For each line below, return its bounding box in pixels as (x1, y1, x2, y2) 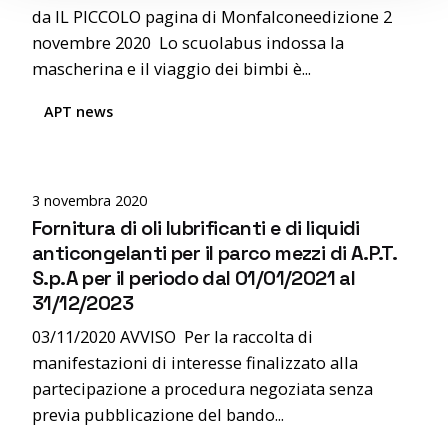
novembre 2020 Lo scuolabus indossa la (32, 31, 344, 55)
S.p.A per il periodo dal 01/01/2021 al (32, 264, 356, 291)
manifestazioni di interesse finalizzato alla (32, 350, 358, 374)
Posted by (80, 117, 145, 137)
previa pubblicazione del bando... (32, 402, 284, 426)
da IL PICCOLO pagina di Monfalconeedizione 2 (32, 5, 392, 29)
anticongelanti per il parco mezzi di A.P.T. (32, 239, 397, 266)
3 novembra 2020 (32, 190, 147, 210)
